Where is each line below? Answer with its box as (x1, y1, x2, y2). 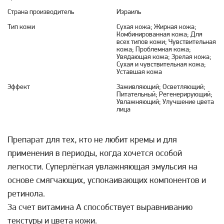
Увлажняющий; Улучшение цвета (116, 98, 214, 106)
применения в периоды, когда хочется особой (7, 149, 182, 158)
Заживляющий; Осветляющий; (116, 83, 205, 91)
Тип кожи (7, 23, 35, 31)
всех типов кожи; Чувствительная (116, 38, 216, 46)
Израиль (116, 8, 141, 16)
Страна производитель (7, 8, 74, 16)
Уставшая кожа (116, 68, 162, 76)
